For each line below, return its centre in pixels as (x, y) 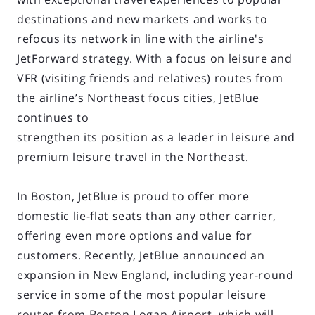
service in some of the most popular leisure (142, 294)
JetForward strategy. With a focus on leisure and (155, 58)
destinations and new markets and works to (142, 19)
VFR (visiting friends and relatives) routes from (150, 78)
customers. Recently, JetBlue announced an (141, 255)
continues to (53, 117)
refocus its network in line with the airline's (141, 38)
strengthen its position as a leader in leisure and (156, 137)
